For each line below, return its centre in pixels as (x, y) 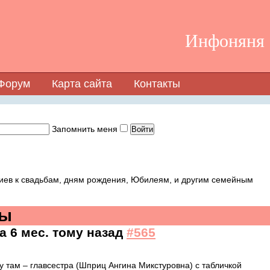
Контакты (157, 84)
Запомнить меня (86, 129)
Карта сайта (82, 84)
